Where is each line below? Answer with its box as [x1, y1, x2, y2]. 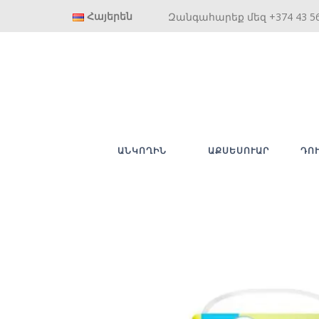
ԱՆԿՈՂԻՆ [117, 145, 167, 156]
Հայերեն [87, 9, 133, 23]
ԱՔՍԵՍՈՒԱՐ [207, 145, 269, 156]
